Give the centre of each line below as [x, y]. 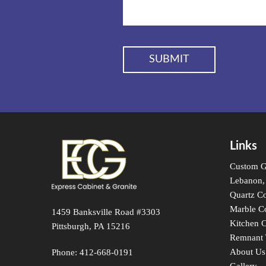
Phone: [64, 252]
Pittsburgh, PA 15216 [91, 226]
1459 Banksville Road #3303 [106, 212]
